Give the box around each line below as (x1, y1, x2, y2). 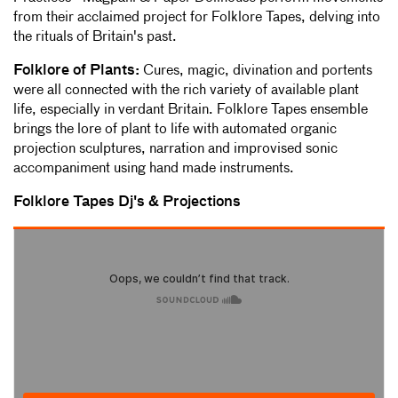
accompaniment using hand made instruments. (13, 162, 294, 177)
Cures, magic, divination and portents (139, 64, 372, 79)
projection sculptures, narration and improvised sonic (13, 142, 338, 157)
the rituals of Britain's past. (13, 30, 177, 45)
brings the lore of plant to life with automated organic (13, 123, 337, 138)
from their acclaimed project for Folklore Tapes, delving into (13, 11, 380, 26)
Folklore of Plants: (13, 64, 139, 79)
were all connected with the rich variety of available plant (13, 84, 359, 99)
